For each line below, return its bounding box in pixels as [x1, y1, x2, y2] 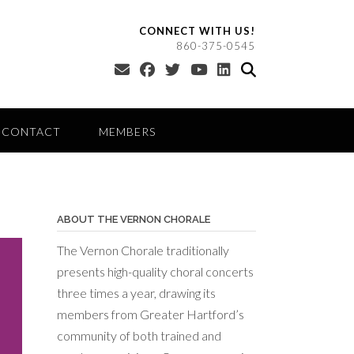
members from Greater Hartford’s [56, 307, 244, 322]
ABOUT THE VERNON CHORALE [56, 213, 210, 225]
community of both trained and [56, 328, 221, 343]
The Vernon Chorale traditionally [56, 243, 229, 258]
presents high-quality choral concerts [56, 264, 254, 279]
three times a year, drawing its [56, 285, 216, 300]
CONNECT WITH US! [139, 24, 255, 37]
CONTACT [2, 125, 61, 138]
